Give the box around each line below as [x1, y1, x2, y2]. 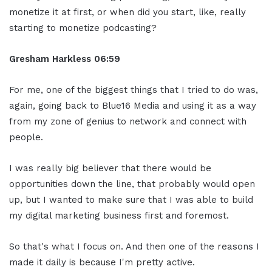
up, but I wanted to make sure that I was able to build [9, 194, 253, 205]
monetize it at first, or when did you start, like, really [9, 6, 246, 18]
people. [9, 131, 43, 143]
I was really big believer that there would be [9, 162, 211, 174]
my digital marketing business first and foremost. [9, 209, 229, 221]
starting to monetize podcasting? [9, 22, 157, 33]
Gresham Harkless [9, 53, 91, 64]
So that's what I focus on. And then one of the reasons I [9, 240, 259, 252]
